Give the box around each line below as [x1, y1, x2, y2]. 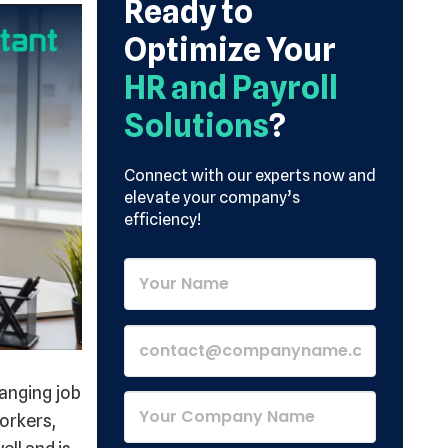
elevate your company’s [124, 188, 300, 207]
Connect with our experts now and [124, 166, 376, 185]
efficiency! [124, 210, 201, 229]
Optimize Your [124, 30, 336, 69]
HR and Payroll [124, 68, 338, 107]
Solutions [124, 106, 269, 145]
